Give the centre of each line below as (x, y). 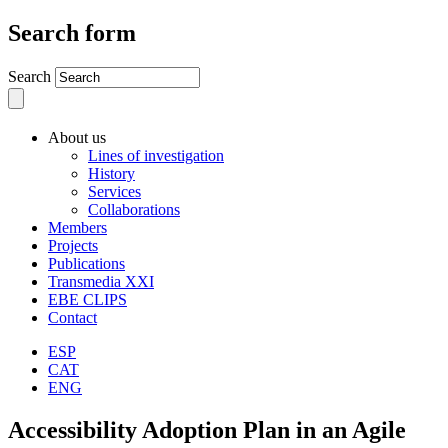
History (111, 173)
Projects (73, 245)
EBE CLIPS (87, 299)
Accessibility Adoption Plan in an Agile (207, 429)
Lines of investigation (156, 155)
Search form (72, 32)
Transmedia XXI (101, 281)
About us (77, 137)
